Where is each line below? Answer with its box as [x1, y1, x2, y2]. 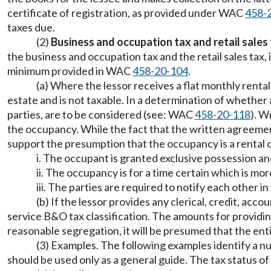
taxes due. [7, 21, 55, 34]
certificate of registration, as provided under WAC [7, 6, 245, 19]
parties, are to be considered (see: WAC [7, 108, 195, 121]
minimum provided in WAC [7, 64, 132, 77]
